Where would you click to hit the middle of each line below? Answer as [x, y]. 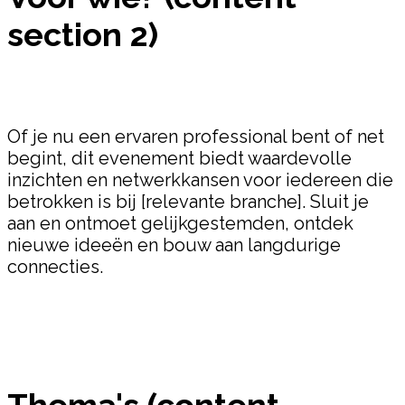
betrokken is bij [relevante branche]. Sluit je [188, 202]
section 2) [83, 35]
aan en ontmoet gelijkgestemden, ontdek [180, 224]
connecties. [55, 267]
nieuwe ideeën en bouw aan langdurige [174, 245]
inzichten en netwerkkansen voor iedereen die [200, 180]
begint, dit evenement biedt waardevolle [179, 159]
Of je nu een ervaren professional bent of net [196, 137]
